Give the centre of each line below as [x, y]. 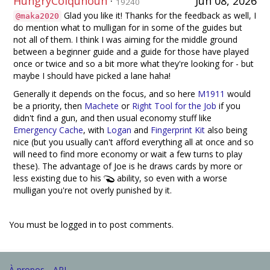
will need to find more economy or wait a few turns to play [128, 154]
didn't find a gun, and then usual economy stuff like [112, 118]
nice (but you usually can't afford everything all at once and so [133, 142]
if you [228, 105]
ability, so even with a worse [171, 178]
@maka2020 [37, 16]
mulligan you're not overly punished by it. [93, 190]
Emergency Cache [48, 130]
